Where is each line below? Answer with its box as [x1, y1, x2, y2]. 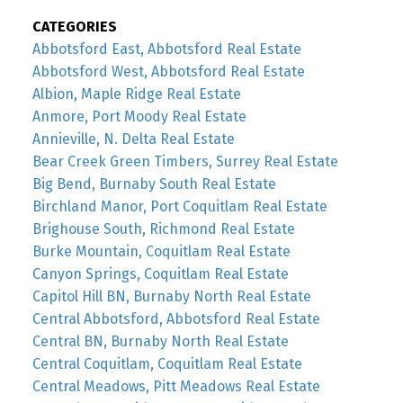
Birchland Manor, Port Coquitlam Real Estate [31, 198, 327, 216]
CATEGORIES [31, 18, 117, 36]
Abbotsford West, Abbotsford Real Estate [31, 63, 305, 81]
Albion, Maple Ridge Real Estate [31, 85, 241, 103]
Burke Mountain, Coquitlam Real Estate [31, 243, 291, 261]
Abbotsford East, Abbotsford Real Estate [31, 40, 301, 58]
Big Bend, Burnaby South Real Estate [31, 175, 276, 193]
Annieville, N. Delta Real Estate [31, 130, 235, 148]
